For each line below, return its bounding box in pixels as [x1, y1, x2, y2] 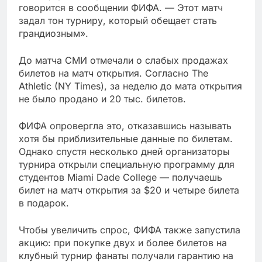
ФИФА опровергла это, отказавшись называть [19, 120, 232, 132]
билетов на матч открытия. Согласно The [19, 67, 208, 79]
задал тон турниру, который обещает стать [19, 15, 217, 26]
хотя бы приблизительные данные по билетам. [19, 133, 233, 144]
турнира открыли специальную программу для [19, 158, 235, 170]
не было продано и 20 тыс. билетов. [19, 93, 189, 105]
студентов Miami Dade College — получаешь [19, 171, 222, 183]
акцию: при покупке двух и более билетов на [19, 237, 227, 249]
